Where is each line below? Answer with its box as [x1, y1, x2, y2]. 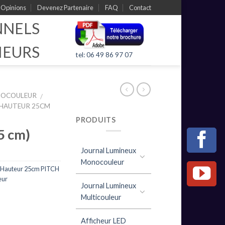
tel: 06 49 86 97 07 [75, 50, 133, 59]
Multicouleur [81, 192, 122, 201]
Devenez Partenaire [37, 4, 94, 12]
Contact [129, 4, 151, 12]
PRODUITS [76, 115, 116, 124]
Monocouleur [81, 157, 125, 166]
